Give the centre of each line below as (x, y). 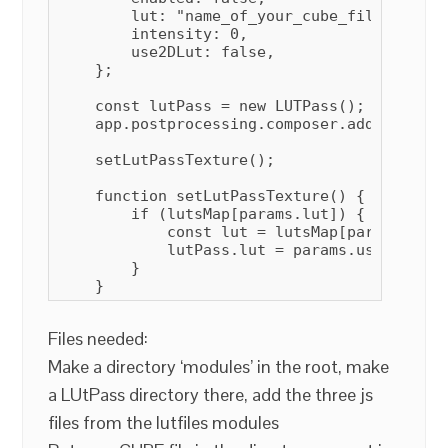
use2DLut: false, (167, 51)
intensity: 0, (154, 33)
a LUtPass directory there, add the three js (211, 394)
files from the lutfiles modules (164, 422)
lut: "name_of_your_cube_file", (230, 15)
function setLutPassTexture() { (212, 195)
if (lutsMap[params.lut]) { (212, 213)
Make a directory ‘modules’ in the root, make (219, 366)
